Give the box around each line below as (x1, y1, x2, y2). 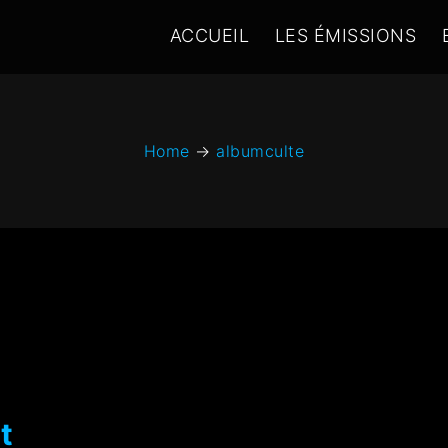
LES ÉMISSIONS (274, 25, 417, 46)
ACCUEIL (169, 25, 250, 46)
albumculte (216, 141, 305, 162)
